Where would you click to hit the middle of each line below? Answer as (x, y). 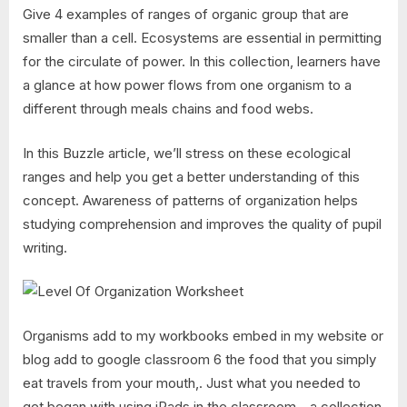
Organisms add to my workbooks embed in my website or (203, 335)
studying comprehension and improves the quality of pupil (202, 223)
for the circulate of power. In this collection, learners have (202, 62)
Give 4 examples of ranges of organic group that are (186, 15)
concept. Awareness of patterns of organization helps (190, 200)
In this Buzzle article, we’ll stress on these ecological (187, 153)
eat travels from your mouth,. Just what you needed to (192, 382)
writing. (45, 247)
